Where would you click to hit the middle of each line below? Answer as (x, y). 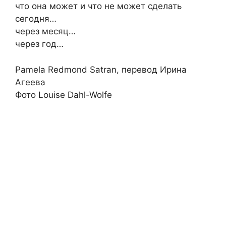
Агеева (30, 82)
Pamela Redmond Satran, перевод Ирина (101, 69)
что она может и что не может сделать (98, 6)
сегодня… (36, 19)
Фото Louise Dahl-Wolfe (64, 95)
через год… (39, 44)
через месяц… (45, 32)
